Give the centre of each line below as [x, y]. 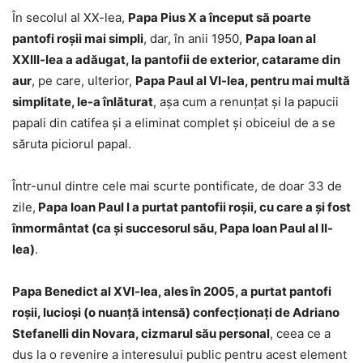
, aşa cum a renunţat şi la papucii [246, 101]
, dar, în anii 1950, [194, 38]
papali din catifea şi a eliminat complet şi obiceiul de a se [174, 122]
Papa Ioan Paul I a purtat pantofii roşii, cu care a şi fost [193, 207]
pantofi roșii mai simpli [78, 38]
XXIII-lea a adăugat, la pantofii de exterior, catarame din [176, 59]
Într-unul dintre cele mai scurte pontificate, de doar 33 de [177, 186]
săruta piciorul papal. [72, 143]
